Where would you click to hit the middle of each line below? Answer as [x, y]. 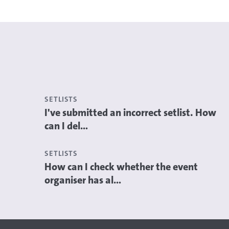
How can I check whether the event [121, 167]
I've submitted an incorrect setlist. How [130, 112]
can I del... [66, 126]
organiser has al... [83, 180]
